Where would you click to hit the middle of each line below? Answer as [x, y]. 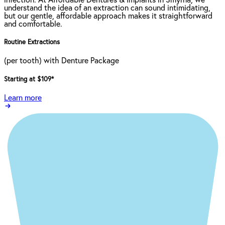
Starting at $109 [28, 79]
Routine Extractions [32, 43]
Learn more [23, 98]
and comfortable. [33, 24]
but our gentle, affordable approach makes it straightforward [108, 16]
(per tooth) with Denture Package [62, 61]
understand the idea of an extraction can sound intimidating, [107, 8]
